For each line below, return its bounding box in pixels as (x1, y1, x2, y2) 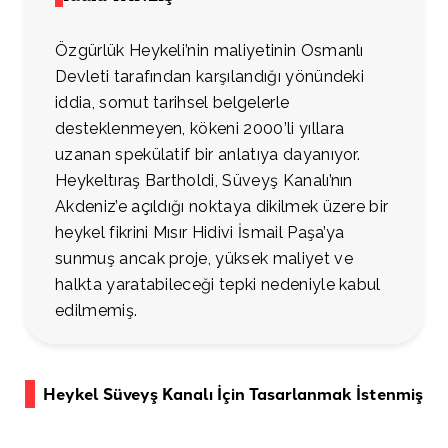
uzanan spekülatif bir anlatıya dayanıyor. (55, 145, 361, 165)
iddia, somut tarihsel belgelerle (55, 93, 290, 113)
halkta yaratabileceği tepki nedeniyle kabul (55, 275, 381, 295)
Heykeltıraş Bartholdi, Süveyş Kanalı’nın (55, 171, 353, 191)
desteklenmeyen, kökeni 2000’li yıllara (55, 119, 345, 139)
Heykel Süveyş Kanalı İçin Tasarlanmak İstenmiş (43, 382, 423, 406)
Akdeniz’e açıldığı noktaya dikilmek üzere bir (55, 197, 389, 217)
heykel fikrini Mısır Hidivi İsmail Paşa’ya (55, 223, 345, 243)
